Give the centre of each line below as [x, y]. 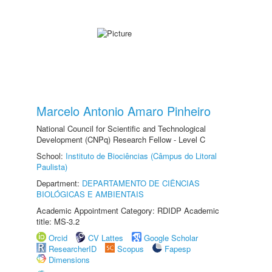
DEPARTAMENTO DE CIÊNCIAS [141, 183]
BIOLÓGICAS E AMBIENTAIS [90, 194]
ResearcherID [74, 249]
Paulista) [52, 167]
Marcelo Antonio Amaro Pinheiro [124, 111]
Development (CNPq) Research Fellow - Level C [121, 139]
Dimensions [69, 260]
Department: [59, 183]
